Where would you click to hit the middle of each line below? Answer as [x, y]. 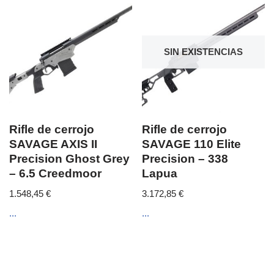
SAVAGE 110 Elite [192, 144]
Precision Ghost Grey [69, 159]
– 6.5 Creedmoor [55, 174]
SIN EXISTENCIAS [204, 51]
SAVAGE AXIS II [53, 144]
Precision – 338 [185, 159]
